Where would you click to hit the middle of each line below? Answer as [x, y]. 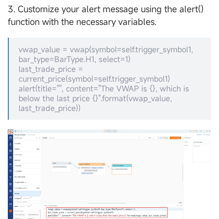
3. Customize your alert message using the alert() [106, 9]
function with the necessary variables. [82, 22]
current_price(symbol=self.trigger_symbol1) [94, 79]
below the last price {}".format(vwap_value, [95, 99]
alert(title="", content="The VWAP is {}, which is [104, 89]
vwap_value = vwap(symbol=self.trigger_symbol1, [106, 50]
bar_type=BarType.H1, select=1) [75, 59]
